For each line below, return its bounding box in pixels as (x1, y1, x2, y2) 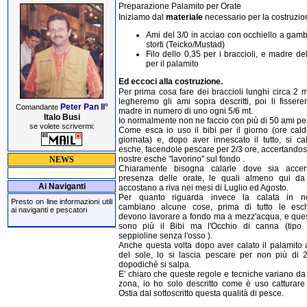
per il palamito (146, 58, 199, 69)
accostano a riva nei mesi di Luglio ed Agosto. (119, 182, 288, 193)
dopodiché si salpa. (119, 259, 191, 269)
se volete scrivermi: (29, 121, 95, 130)
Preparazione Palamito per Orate (119, 1, 241, 12)
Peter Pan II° (60, 101, 108, 112)
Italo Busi (43, 112, 80, 122)
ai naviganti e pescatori (11, 206, 87, 214)
